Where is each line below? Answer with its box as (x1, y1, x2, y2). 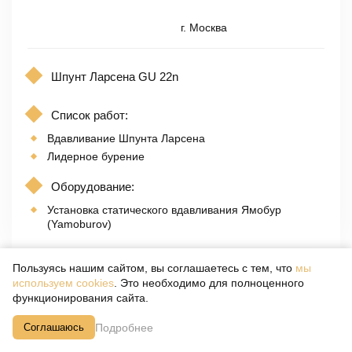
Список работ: (51, 108, 128, 123)
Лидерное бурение (47, 150, 145, 163)
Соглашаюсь (24, 321, 84, 333)
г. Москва (181, 21, 227, 35)
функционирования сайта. (13, 291, 148, 304)
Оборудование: (51, 180, 134, 194)
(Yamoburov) (47, 218, 112, 231)
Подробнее (95, 321, 153, 334)
